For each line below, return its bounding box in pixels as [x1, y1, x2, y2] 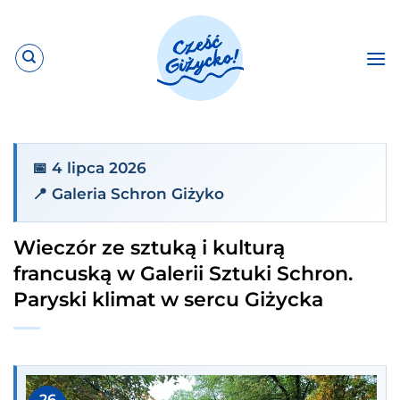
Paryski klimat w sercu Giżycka [13, 287, 323, 312]
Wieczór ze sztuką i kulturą [13, 235, 285, 261]
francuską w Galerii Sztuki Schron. [13, 261, 353, 287]
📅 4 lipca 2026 [31, 159, 146, 178]
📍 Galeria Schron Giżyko [31, 184, 224, 203]
